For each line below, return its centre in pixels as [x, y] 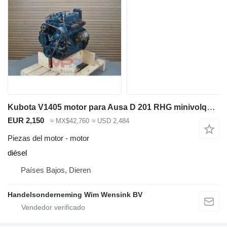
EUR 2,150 [26, 120]
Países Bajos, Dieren [56, 170]
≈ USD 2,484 [110, 121]
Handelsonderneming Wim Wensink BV [75, 194]
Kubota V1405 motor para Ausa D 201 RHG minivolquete [211, 107]
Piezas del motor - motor [48, 138]
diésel [17, 153]
